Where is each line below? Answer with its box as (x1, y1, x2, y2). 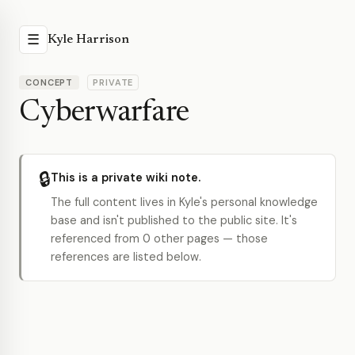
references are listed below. (51, 250, 201, 264)
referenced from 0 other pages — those (51, 231, 268, 246)
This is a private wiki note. (51, 170, 200, 185)
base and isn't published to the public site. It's (51, 213, 297, 227)
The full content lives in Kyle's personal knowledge (51, 195, 318, 209)
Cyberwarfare (19, 98, 189, 128)
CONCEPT (25, 77, 74, 88)
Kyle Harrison (48, 33, 129, 46)
